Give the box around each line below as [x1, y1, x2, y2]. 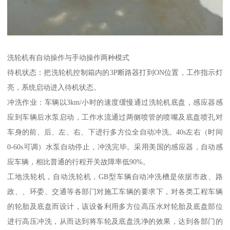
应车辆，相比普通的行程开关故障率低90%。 [7, 157, 150, 166]
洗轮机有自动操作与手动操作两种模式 [7, 53, 130, 62]
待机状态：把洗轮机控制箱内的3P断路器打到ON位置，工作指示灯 [7, 68, 223, 76]
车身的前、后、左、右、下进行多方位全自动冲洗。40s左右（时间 [7, 127, 223, 136]
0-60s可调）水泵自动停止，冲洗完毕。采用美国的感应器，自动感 [7, 142, 223, 151]
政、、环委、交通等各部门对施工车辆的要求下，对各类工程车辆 [7, 187, 223, 196]
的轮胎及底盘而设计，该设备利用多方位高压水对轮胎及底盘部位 [7, 202, 223, 210]
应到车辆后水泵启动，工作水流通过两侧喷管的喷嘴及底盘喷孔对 [7, 112, 223, 121]
